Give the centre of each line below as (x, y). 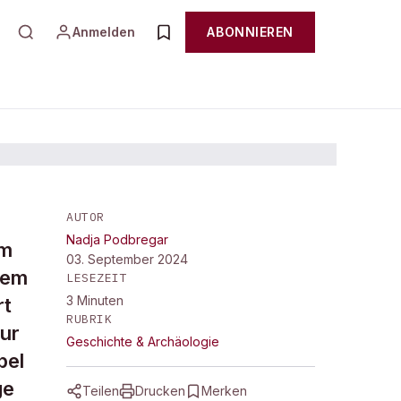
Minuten (100, 300)
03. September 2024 (127, 259)
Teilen (101, 391)
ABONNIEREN (250, 32)
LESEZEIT (97, 278)
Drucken (160, 391)
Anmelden (104, 32)
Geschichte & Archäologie (143, 341)
